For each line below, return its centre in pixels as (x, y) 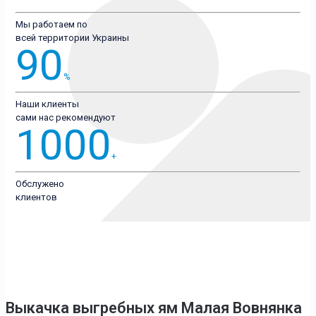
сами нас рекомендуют (66, 118)
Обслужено (40, 184)
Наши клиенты (47, 104)
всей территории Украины (72, 38)
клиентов (36, 197)
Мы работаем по (51, 25)
